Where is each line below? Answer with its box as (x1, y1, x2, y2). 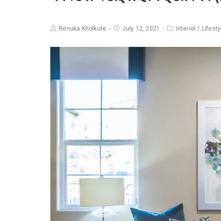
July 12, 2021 (122, 25, 160, 33)
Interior (176, 25, 196, 33)
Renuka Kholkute (59, 25, 107, 33)
